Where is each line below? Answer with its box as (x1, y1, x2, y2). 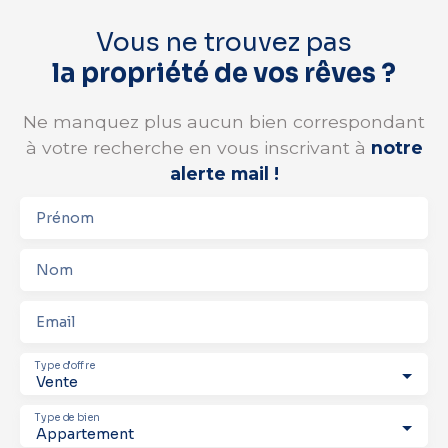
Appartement (36, 425, 134, 444)
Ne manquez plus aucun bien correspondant (23, 111, 425, 133)
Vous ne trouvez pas (96, 26, 352, 59)
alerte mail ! (169, 163, 279, 185)
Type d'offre (35, 359, 96, 372)
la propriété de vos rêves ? (52, 57, 396, 90)
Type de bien (35, 411, 100, 424)
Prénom (36, 209, 94, 228)
